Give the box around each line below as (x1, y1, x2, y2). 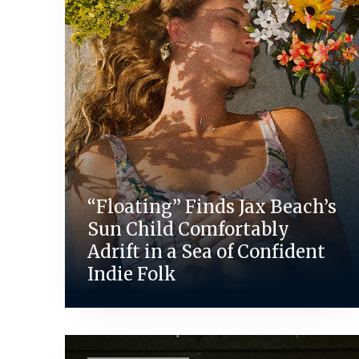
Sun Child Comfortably (87, 217, 289, 240)
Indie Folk (87, 262, 180, 285)
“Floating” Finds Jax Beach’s (87, 195, 337, 218)
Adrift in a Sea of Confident (87, 240, 325, 263)
